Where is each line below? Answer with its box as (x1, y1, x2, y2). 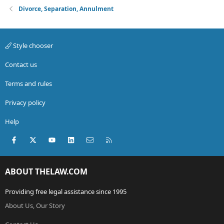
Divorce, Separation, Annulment (18, 4, 114, 13)
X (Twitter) (35, 133, 71, 144)
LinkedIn (75, 133, 105, 144)
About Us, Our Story (5, 201, 65, 210)
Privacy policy (5, 97, 45, 107)
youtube (56, 133, 85, 144)
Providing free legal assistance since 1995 (5, 187, 126, 196)
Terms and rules (5, 78, 52, 88)
